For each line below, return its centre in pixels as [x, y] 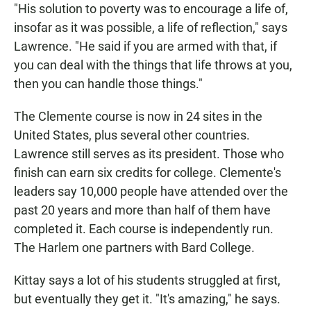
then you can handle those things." [108, 84]
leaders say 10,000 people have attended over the [151, 192]
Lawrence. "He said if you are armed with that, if [145, 47]
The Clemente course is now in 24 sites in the [138, 117]
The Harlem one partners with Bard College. [134, 248]
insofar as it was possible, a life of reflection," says [151, 28]
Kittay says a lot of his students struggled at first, [147, 280]
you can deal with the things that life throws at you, [153, 65]
